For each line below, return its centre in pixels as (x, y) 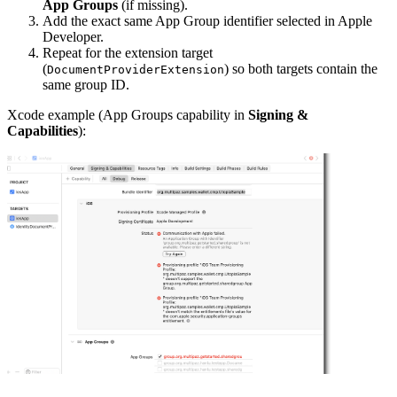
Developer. (73, 37)
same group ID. (86, 85)
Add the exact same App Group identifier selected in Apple (207, 21)
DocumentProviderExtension (136, 70)
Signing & (278, 115)
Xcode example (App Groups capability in (128, 115)
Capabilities (43, 131)
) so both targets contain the (301, 69)
